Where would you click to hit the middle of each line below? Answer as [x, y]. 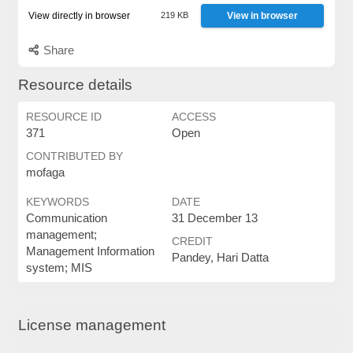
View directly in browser [79, 15]
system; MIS [59, 267]
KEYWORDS [57, 201]
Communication [66, 217]
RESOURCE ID [63, 116]
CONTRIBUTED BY [74, 156]
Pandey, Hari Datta [220, 257]
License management [91, 325]
